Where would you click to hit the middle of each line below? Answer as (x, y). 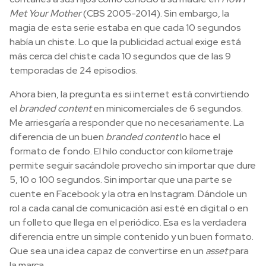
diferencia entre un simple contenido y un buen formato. (132, 237)
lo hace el (199, 137)
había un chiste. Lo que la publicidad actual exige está (125, 42)
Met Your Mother (45, 14)
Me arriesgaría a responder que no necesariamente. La (127, 123)
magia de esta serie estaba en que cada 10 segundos (125, 28)
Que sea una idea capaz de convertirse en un (107, 251)
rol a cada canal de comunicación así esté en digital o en (129, 208)
